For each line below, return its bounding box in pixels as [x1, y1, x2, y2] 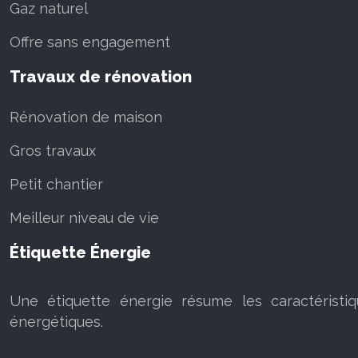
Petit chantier [10, 176, 103, 193]
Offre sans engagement [10, 34, 170, 51]
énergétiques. [10, 313, 103, 331]
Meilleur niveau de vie [10, 209, 159, 227]
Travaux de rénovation [10, 67, 192, 87]
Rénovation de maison [10, 109, 162, 126]
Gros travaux [10, 142, 96, 160]
